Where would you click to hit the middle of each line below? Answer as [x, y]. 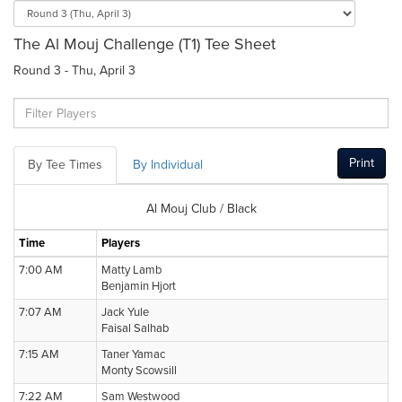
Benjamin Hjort [139, 286]
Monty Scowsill [139, 371]
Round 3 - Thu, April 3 [74, 70]
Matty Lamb [131, 270]
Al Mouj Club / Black [201, 209]
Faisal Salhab [135, 328]
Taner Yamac [133, 354]
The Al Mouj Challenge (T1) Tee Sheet [144, 44]
